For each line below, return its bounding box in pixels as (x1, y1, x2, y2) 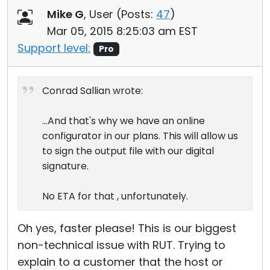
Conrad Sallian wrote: (42, 84, 143, 98)
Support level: (17, 40, 90, 55)
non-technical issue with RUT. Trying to (17, 237, 225, 253)
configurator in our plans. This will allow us (42, 129, 238, 143)
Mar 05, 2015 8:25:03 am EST (47, 24, 198, 39)
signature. (42, 159, 89, 173)
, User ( (84, 7, 121, 22)
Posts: (121, 7, 153, 22)
